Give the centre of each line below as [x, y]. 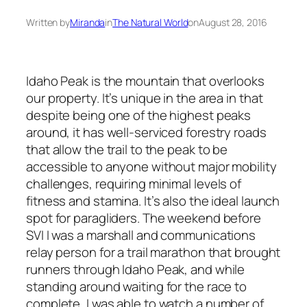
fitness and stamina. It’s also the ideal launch [153, 201]
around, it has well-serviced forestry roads [146, 133]
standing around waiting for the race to [137, 287]
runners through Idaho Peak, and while [136, 270]
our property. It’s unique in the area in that [145, 98]
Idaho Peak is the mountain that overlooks [145, 81]
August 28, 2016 [233, 23]
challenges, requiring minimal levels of [134, 184]
